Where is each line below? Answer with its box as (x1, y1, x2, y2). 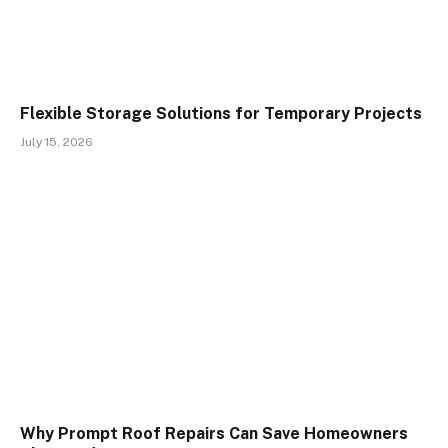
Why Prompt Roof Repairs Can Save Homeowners (20, 423, 408, 443)
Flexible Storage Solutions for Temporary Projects (20, 104, 422, 124)
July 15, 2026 (20, 135, 93, 150)
